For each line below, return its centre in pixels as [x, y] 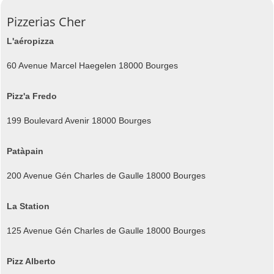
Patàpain [25, 151]
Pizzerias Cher [46, 21]
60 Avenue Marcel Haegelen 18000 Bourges [92, 65]
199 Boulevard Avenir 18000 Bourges [79, 120]
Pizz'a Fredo [32, 96]
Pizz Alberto [31, 261]
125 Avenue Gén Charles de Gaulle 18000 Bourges [106, 230]
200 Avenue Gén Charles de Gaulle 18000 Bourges [106, 175]
